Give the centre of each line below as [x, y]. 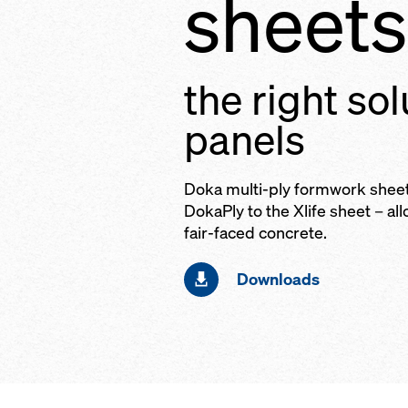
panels [245, 140]
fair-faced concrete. [255, 233]
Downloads [278, 279]
